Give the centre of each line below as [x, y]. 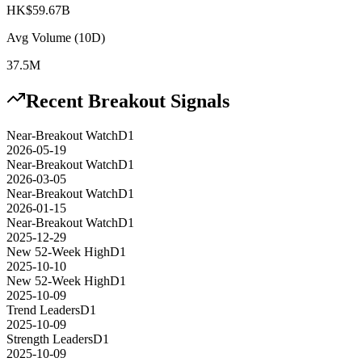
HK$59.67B [38, 10]
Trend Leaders [43, 310]
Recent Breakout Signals [128, 101]
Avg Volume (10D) [56, 37]
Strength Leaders [50, 339]
